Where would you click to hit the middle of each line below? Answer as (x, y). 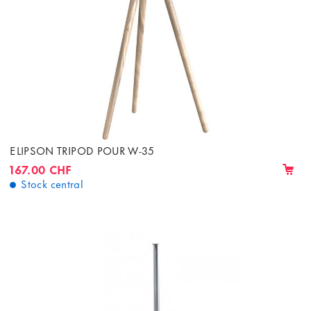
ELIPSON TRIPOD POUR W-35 (82, 150)
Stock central (52, 183)
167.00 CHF (41, 168)
